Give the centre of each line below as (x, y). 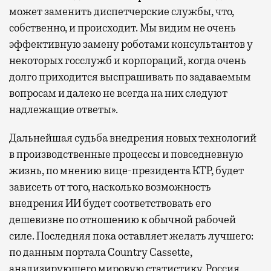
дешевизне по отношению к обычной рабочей (122, 219)
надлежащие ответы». (64, 109)
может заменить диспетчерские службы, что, (122, 11)
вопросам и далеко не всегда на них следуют (118, 93)
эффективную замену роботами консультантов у (131, 44)
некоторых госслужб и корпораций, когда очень (128, 60)
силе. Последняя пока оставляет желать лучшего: (131, 236)
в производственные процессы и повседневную (126, 154)
